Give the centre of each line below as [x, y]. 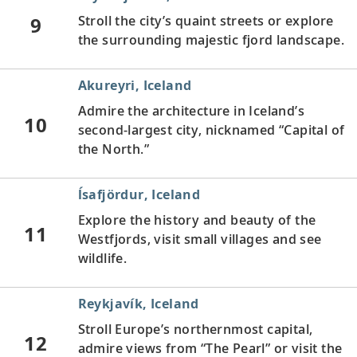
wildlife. [102, 258]
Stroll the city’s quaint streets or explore [206, 20]
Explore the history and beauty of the [197, 220]
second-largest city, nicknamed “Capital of [211, 129]
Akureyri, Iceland [135, 85]
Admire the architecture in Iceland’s [191, 110]
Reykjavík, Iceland [138, 303]
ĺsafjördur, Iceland [139, 194]
